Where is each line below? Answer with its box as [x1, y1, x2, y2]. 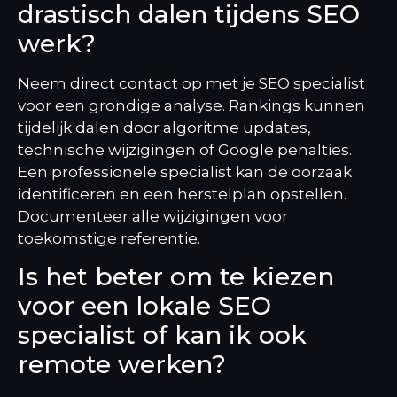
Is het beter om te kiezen [18, 261, 334, 292]
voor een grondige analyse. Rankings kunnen [18, 96, 365, 114]
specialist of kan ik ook [18, 320, 307, 351]
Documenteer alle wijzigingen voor [18, 206, 288, 225]
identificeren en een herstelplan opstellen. [18, 184, 346, 203]
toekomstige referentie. [18, 229, 200, 247]
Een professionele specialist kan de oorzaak [18, 162, 352, 181]
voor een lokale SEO [18, 291, 271, 322]
